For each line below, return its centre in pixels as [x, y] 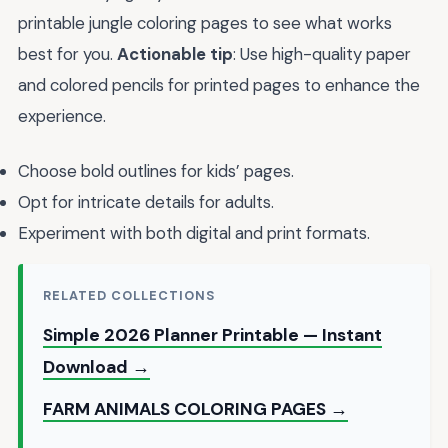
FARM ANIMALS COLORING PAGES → [195, 408]
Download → [96, 366]
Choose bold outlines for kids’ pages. [156, 170]
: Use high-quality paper [322, 54]
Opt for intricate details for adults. [146, 201]
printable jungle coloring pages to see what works [205, 23]
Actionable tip [175, 54]
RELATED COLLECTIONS [129, 295]
